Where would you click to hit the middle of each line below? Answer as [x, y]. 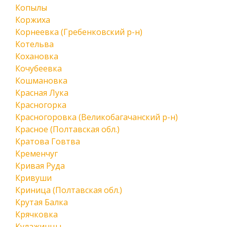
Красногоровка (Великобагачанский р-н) [97, 117]
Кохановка [37, 56]
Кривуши [33, 178]
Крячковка [36, 214]
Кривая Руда [40, 166]
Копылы [31, 8]
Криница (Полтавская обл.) [69, 190]
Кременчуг [36, 154]
